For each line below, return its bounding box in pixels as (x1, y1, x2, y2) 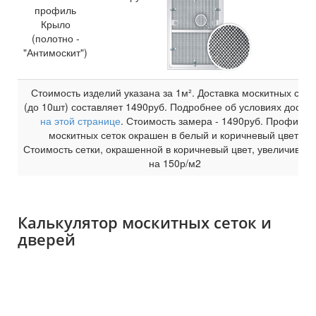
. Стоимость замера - (121, 113, 221, 128)
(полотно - (31, 30, 80, 45)
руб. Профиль (244, 113, 309, 128)
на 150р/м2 (148, 155, 201, 170)
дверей (18, 228, 75, 250)
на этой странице (40, 113, 121, 128)
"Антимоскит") (23, 44, 87, 59)
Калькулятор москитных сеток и (18, 211, 272, 233)
